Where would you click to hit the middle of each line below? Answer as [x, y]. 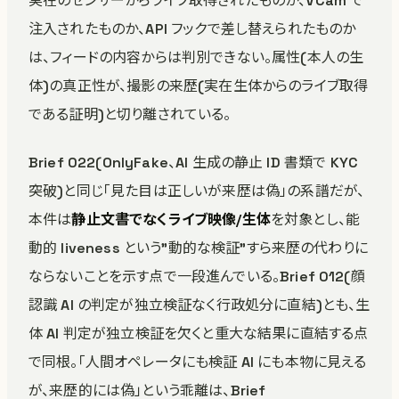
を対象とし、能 [315, 220]
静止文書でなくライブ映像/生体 [171, 220]
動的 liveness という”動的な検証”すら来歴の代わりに [198, 248]
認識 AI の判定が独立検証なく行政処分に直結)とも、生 [199, 305]
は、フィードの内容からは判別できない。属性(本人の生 [196, 57]
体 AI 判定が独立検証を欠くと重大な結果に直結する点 [199, 334]
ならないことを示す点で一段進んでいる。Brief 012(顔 [197, 277]
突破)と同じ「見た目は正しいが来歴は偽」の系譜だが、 [197, 191]
